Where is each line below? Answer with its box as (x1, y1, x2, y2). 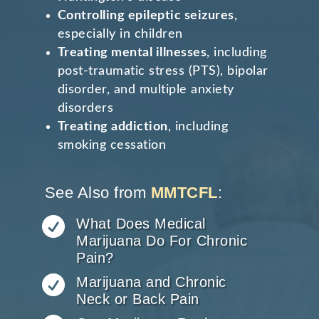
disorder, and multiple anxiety (57, 83, 234, 97)
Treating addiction (57, 120, 168, 134)
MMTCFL (150, 184, 218, 202)
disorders (57, 102, 114, 115)
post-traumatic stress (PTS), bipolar (57, 65, 268, 78)
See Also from (44, 184, 151, 202)
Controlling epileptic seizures (57, 9, 234, 23)
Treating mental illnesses (57, 46, 207, 60)
